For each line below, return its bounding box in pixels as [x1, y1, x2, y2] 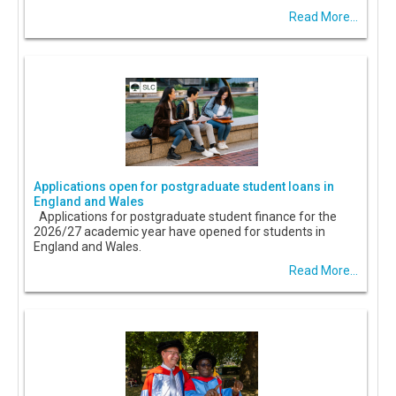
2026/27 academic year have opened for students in [34, 225, 325, 240]
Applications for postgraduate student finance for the [34, 209, 337, 225]
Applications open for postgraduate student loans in [34, 179, 334, 194]
